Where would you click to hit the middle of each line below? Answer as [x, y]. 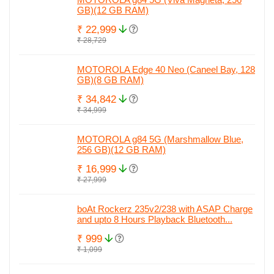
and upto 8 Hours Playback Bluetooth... [155, 220]
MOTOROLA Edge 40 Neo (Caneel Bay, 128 [166, 70]
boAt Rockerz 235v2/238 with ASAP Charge [165, 209]
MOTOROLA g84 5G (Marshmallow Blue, [160, 139]
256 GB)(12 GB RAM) [121, 150]
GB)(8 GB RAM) [110, 80]
